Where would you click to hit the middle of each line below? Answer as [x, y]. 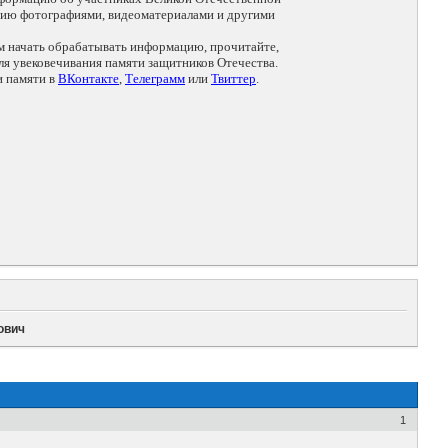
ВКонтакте [88, 79]
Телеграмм [155, 79]
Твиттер [233, 79]
